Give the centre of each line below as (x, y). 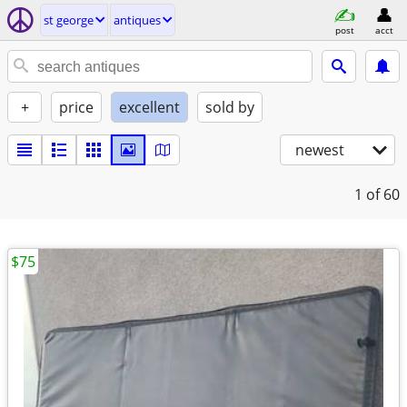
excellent (149, 107)
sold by (230, 107)
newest (320, 150)
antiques (137, 20)
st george (69, 20)
